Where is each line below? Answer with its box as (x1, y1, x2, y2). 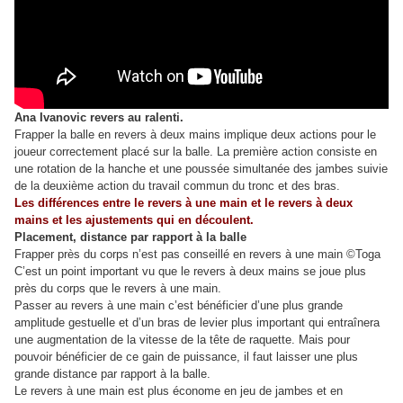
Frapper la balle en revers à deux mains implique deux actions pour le (14, 128, 376, 141)
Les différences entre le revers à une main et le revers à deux (14, 196, 353, 210)
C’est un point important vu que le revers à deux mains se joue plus (14, 264, 366, 278)
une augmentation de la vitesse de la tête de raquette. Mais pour (14, 333, 350, 346)
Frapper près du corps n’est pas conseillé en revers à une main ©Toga (14, 247, 381, 261)
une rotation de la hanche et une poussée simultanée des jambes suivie (14, 162, 388, 175)
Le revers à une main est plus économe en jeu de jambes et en (14, 384, 343, 398)
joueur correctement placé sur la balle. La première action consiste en (14, 145, 377, 158)
